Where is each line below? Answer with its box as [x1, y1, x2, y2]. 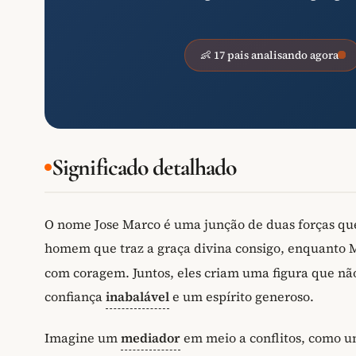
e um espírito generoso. [169, 287, 314, 305]
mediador [121, 329, 180, 347]
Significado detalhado [52, 153, 237, 181]
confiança [44, 287, 106, 305]
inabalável [106, 287, 169, 305]
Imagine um [44, 329, 121, 347]
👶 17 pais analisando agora [200, 47, 339, 63]
